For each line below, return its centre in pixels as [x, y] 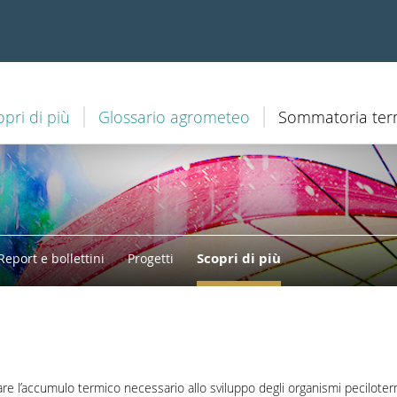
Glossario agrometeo [175, 117]
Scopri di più [239, 258]
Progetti [151, 258]
